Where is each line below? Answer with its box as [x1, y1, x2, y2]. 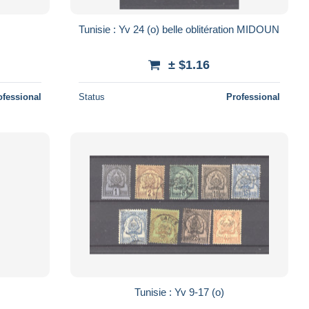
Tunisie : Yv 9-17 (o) [211, 286, 224, 298]
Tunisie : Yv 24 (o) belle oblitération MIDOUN [147, 23, 280, 35]
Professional [226, 91, 280, 102]
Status [78, 91, 105, 102]
